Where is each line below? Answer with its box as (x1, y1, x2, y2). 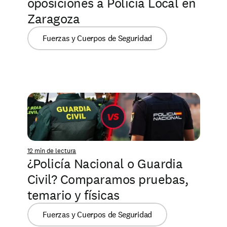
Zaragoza (27, 10, 80, 27)
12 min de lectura (27, 146, 77, 155)
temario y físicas (27, 186, 120, 203)
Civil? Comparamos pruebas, (27, 171, 188, 187)
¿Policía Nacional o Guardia (27, 155, 183, 172)
